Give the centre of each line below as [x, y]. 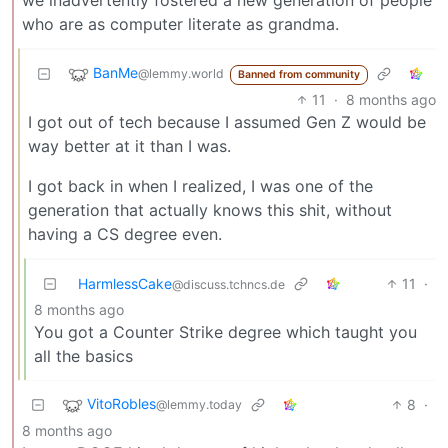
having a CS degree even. [125, 233]
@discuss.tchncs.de [228, 284]
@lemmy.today [199, 404]
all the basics [83, 355]
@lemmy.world [181, 73]
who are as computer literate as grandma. [180, 23]
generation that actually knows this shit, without [210, 209]
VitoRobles [121, 403]
